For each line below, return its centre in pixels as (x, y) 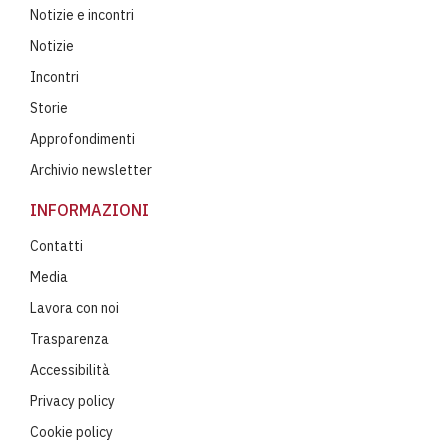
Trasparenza (69, 338)
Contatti (56, 245)
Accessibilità (70, 369)
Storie (49, 107)
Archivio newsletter (91, 169)
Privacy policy (72, 400)
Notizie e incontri (82, 14)
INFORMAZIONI (89, 209)
